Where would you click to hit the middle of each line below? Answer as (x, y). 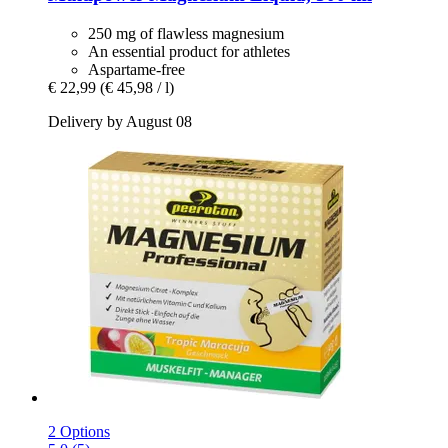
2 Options (79, 431)
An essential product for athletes (189, 51)
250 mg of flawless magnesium (186, 33)
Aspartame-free (136, 69)
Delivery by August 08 (120, 121)
